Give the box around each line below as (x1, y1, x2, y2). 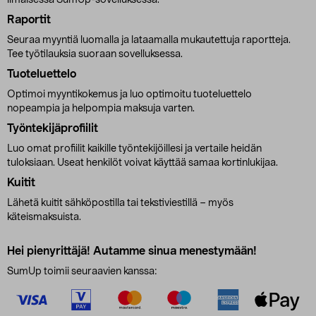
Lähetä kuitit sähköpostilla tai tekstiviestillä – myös (7, 198, 233, 208)
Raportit (7, 14, 51, 25)
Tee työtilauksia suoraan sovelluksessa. (7, 49, 183, 59)
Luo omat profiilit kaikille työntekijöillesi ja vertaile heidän (7, 144, 262, 154)
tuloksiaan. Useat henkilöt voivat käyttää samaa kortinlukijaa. (188, 158, 278, 168)
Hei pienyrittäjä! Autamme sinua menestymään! (7, 245, 257, 257)
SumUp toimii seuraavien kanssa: (7, 267, 157, 276)
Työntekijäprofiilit (7, 123, 98, 134)
